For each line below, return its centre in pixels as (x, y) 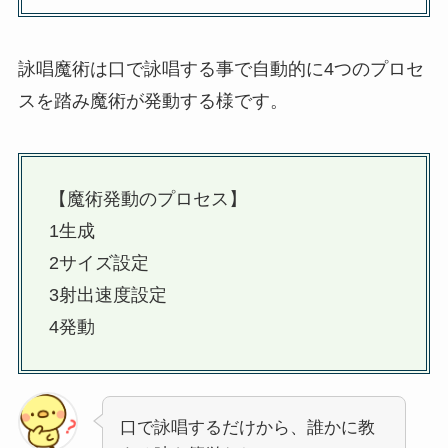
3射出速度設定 (107, 295)
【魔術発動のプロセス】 (147, 199)
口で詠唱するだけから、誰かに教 (247, 428)
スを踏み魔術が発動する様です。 (152, 100)
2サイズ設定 (98, 263)
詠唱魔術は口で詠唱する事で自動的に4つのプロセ (220, 68)
